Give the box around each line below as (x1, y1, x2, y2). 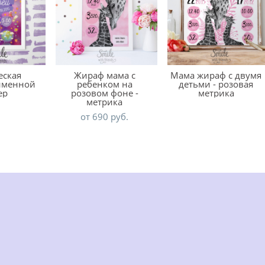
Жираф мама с (73, 69, 135, 81)
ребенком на (76, 78, 132, 90)
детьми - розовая (179, 78, 254, 90)
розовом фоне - (70, 87, 138, 99)
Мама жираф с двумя (170, 69, 262, 81)
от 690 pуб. (80, 111, 129, 122)
